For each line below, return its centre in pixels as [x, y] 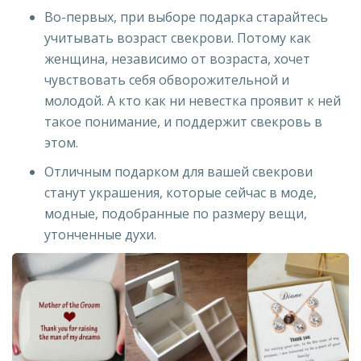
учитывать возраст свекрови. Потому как [178, 37]
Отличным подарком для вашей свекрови [178, 171]
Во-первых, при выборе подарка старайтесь [186, 17]
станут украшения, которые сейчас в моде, [180, 192]
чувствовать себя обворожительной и [167, 79]
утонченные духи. [100, 234]
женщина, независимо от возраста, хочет [177, 58]
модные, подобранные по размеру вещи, [176, 213]
